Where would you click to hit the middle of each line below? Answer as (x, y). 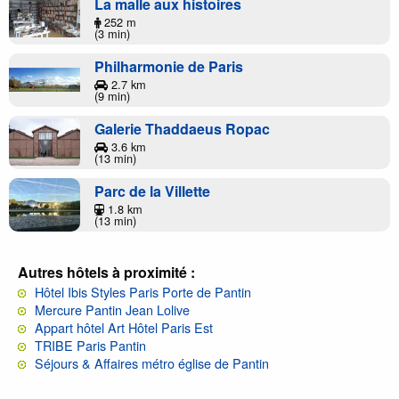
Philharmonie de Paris (169, 66)
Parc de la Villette (152, 191)
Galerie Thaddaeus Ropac (182, 128)
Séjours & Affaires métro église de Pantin (152, 362)
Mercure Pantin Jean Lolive (112, 309)
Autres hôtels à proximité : (106, 272)
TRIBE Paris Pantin (90, 345)
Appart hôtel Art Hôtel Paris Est (124, 327)
